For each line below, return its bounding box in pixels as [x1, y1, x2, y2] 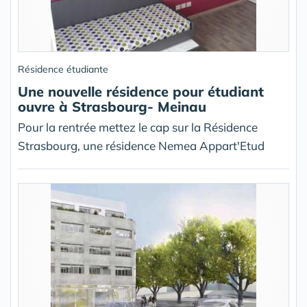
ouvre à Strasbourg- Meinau [18, 98, 206, 116]
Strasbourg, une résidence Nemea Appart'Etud [18, 138, 265, 153]
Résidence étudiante [18, 63, 108, 76]
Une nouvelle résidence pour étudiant [18, 83, 264, 101]
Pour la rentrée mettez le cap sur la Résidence [18, 120, 258, 135]
